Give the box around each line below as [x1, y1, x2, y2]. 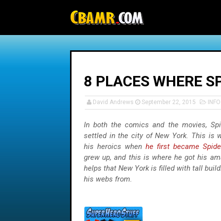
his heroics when [84, 142, 146, 151]
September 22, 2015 [142, 99, 196, 106]
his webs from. [84, 175, 134, 184]
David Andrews [93, 99, 134, 106]
